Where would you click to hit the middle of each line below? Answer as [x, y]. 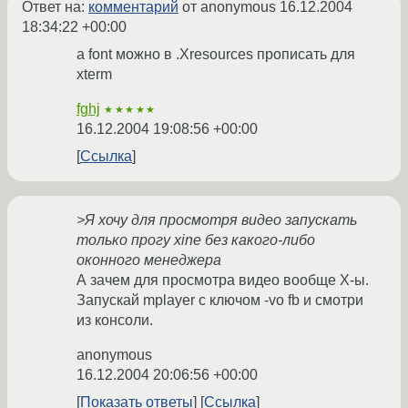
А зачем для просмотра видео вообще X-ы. [223, 280]
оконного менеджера [149, 260]
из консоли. [115, 321]
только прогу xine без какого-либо [196, 240]
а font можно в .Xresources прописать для [216, 55]
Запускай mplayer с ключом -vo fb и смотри [220, 301]
